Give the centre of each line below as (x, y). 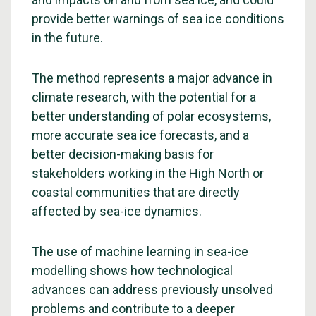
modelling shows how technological (132, 271)
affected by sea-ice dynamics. (117, 211)
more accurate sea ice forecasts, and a (140, 135)
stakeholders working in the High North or (148, 173)
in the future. (67, 38)
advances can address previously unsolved (152, 290)
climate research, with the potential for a (144, 97)
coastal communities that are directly (136, 192)
